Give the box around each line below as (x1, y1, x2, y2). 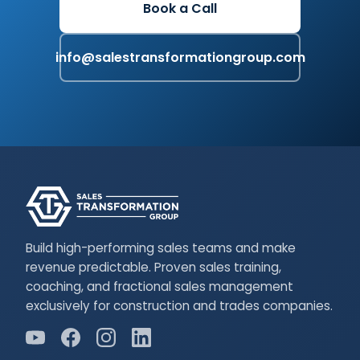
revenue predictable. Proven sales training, (26, 258, 281, 276)
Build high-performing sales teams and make (26, 239, 296, 256)
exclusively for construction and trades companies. (26, 297, 333, 314)
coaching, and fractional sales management (26, 277, 293, 295)
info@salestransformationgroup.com (55, 47, 305, 67)
